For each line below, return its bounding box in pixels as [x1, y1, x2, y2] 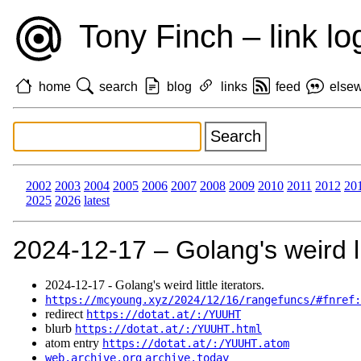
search [99, 79, 139, 93]
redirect [45, 307, 86, 322]
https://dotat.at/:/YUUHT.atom [102, 337, 289, 351]
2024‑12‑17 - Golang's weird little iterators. [45, 278, 264, 293]
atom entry [45, 336, 102, 351]
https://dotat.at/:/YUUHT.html [75, 322, 262, 336]
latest [84, 193, 110, 208]
